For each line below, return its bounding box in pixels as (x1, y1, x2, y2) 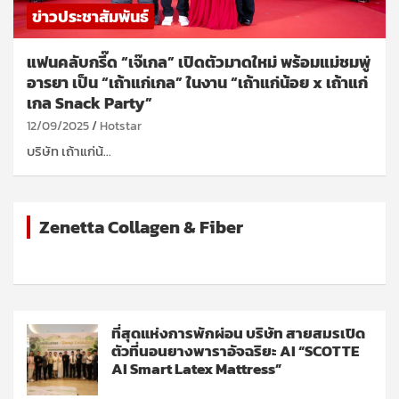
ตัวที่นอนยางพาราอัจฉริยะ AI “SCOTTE (111, 338, 359, 362)
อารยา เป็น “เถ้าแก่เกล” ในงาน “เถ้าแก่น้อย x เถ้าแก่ (27, 69, 368, 94)
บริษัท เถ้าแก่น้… (27, 140, 111, 161)
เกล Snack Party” (27, 90, 152, 115)
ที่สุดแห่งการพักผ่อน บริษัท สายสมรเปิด (111, 321, 365, 345)
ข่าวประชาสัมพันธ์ (32, 4, 149, 28)
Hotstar (100, 116, 142, 135)
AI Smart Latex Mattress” (111, 356, 281, 380)
